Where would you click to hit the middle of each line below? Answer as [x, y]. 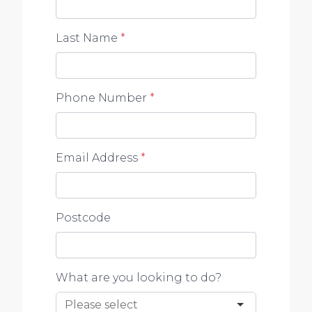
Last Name [87, 38]
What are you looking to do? [139, 277]
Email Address [97, 157]
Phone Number [101, 97]
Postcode [83, 217]
